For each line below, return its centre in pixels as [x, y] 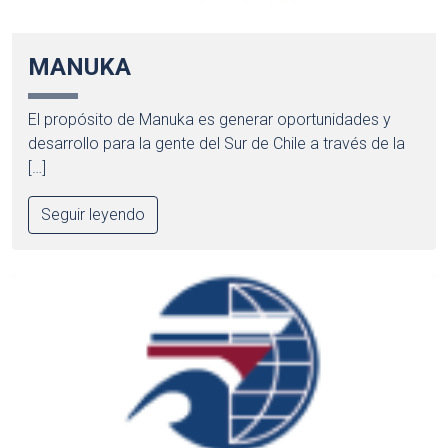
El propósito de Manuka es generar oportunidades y [209, 120]
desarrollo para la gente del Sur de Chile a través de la [216, 144]
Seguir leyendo [93, 215]
